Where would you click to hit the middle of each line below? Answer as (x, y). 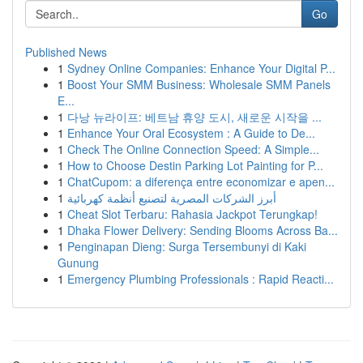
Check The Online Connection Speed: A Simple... (193, 149)
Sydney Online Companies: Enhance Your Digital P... (201, 68)
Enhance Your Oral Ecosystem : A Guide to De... (191, 133)
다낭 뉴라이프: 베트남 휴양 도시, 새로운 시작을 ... (194, 117)
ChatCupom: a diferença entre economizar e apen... (201, 181)
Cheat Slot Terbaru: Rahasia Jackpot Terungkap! (192, 214)
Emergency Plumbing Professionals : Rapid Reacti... (201, 279)
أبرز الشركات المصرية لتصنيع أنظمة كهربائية (172, 198)
